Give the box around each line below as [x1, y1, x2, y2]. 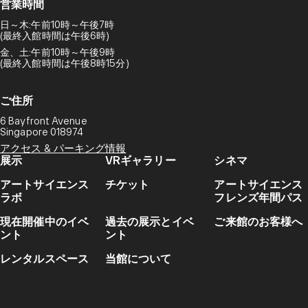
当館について [104, 252, 172, 265]
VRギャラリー [104, 153, 176, 167]
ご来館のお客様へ [214, 214, 303, 228]
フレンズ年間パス [214, 190, 303, 204]
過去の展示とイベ [104, 214, 194, 228]
